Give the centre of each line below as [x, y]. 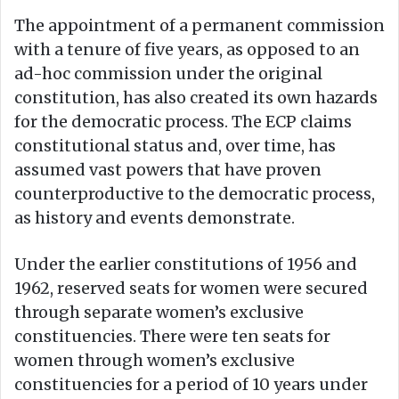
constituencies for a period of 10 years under [191, 385]
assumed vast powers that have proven [168, 170]
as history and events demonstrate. [155, 218]
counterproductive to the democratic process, [195, 194]
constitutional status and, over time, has [175, 146]
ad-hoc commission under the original [168, 74]
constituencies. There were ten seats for [172, 337]
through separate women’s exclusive [159, 313]
